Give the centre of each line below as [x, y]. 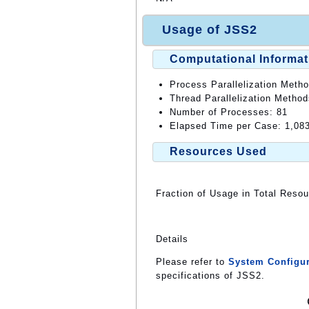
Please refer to [192, 261]
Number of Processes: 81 [229, 112]
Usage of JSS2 [210, 30]
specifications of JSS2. [210, 275]
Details [172, 239]
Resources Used [218, 152]
